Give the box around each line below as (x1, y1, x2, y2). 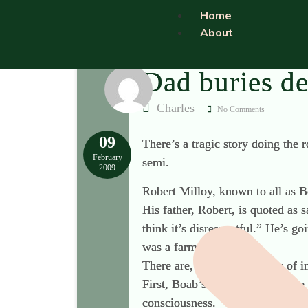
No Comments (215, 104, 265, 114)
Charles (153, 101, 195, 115)
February (92, 153, 122, 162)
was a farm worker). (142, 240, 243, 254)
